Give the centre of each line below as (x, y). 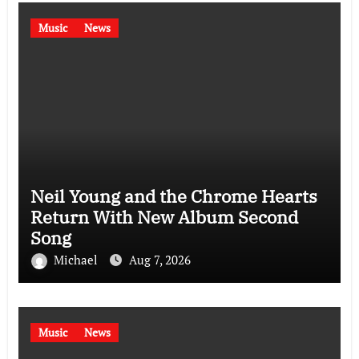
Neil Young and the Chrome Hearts (173, 196)
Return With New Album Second (164, 216)
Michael (77, 259)
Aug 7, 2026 (159, 259)
